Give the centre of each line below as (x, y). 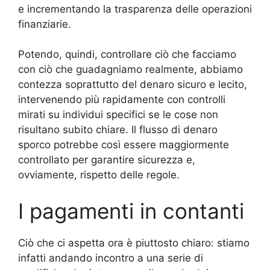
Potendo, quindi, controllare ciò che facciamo (127, 55)
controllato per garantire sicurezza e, (107, 160)
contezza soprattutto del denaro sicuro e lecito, (133, 85)
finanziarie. (45, 24)
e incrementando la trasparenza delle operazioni (135, 9)
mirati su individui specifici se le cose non (118, 115)
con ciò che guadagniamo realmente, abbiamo (130, 70)
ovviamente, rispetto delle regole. (99, 175)
